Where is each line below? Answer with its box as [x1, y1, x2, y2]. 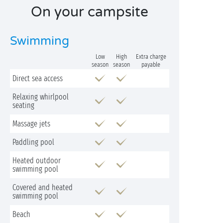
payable [141, 61, 160, 69]
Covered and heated [12, 183, 73, 192]
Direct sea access [12, 74, 63, 83]
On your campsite [31, 3, 148, 20]
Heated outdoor [12, 156, 61, 165]
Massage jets [12, 119, 50, 128]
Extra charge [135, 53, 166, 61]
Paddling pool [12, 137, 54, 147]
